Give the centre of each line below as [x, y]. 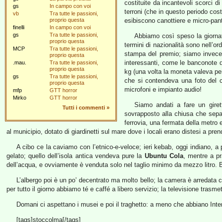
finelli [19, 27]
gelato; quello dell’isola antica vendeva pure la [76, 156]
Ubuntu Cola [164, 156]
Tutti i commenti [84, 108]
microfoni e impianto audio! [163, 89]
